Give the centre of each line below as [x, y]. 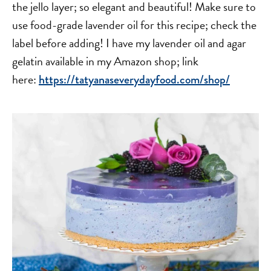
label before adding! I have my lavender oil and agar [129, 43]
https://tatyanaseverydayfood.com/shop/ [134, 80]
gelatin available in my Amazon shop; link [105, 61]
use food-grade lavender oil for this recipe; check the [134, 25]
